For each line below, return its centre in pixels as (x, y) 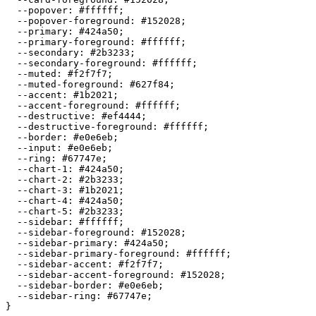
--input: (37, 147)
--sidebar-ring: (56, 296)
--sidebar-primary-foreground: (96, 253)
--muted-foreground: (68, 84)
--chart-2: (42, 179)
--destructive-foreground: (85, 126)
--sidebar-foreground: (73, 232)
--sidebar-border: (62, 285)
